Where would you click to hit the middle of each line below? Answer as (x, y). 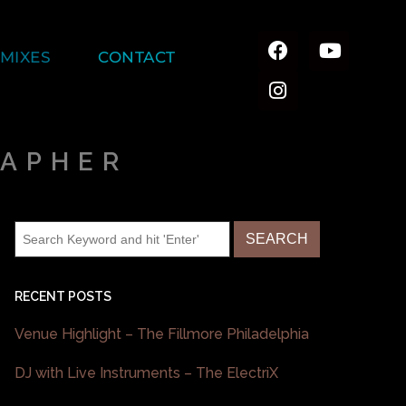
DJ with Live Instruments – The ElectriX (146, 372)
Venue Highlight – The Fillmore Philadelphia (162, 333)
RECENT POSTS (63, 296)
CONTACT (137, 57)
